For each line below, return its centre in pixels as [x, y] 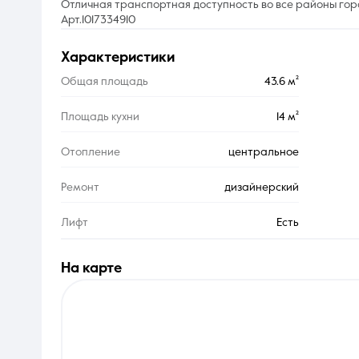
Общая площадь [105, 82]
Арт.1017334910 [98, 20]
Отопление [91, 153]
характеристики [122, 58]
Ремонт [80, 188]
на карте [96, 268]
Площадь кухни [100, 117]
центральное [263, 153]
